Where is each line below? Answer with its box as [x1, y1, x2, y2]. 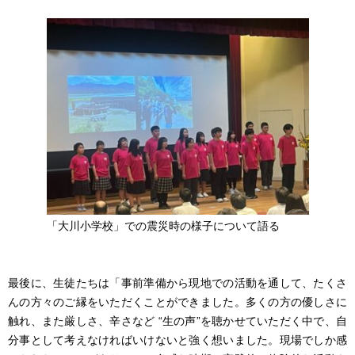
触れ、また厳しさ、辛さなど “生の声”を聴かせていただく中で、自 [8, 314, 347, 327]
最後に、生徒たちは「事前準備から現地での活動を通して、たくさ [8, 276, 347, 289]
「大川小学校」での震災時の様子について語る [46, 219, 280, 233]
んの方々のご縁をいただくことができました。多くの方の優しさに [8, 295, 347, 308]
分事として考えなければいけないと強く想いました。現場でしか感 [8, 333, 347, 346]
